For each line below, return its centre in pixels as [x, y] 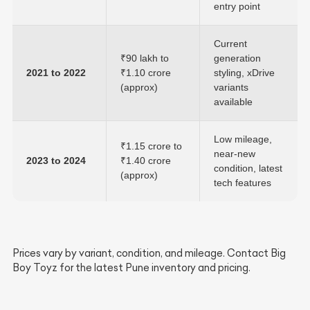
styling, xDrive [244, 72]
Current [230, 43]
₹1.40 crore [146, 160]
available [233, 101]
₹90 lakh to [145, 58]
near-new [235, 153]
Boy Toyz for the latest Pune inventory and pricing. [131, 267]
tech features [243, 182]
